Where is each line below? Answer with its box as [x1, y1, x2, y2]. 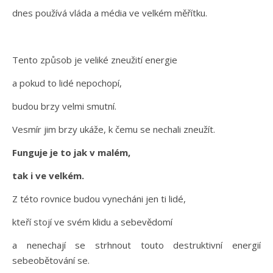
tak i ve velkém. [12, 169, 84, 182]
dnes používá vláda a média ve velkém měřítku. [12, 6, 207, 19]
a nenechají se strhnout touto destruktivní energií [12, 238, 261, 251]
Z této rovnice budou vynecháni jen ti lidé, [12, 192, 186, 205]
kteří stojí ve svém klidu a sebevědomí [12, 215, 172, 228]
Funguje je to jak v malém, [12, 146, 130, 158]
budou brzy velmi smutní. [12, 99, 116, 112]
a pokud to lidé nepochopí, [12, 76, 122, 89]
